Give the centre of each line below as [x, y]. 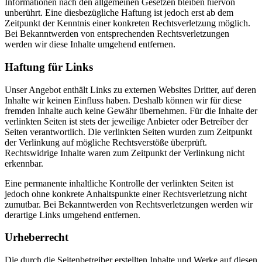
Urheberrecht [37, 237]
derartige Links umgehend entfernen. [73, 215]
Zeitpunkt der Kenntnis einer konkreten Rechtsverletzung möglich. [127, 23]
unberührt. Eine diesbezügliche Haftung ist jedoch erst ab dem [119, 13]
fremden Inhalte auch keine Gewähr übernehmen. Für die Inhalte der [131, 111]
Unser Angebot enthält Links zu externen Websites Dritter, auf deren [130, 89]
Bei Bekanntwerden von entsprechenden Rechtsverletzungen [117, 34]
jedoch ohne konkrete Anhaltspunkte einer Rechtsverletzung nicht [126, 194]
